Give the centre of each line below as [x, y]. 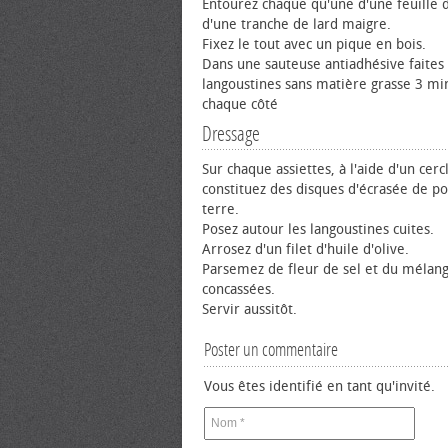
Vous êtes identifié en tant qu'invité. [319, 386]
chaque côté [240, 104]
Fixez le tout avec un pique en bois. [314, 44]
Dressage [231, 134]
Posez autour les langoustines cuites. [318, 229]
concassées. [238, 289]
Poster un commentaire [271, 350]
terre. [220, 209]
